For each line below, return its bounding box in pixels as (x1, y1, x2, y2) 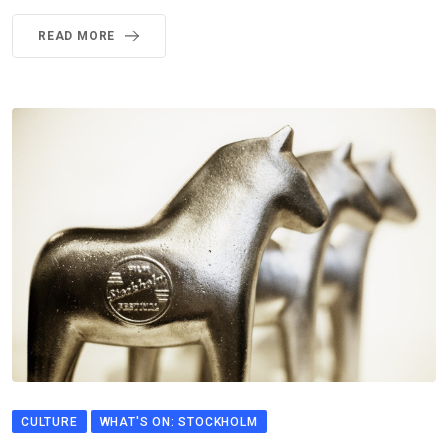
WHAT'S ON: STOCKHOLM (99, 414, 258, 429)
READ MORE (38, 28, 116, 43)
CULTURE (21, 414, 78, 429)
